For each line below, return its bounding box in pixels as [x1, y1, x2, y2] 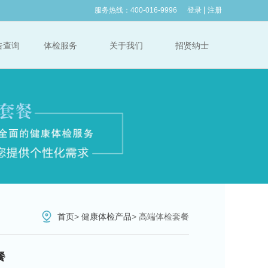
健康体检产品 [81, 211, 132, 221]
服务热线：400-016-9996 [95, 6, 177, 14]
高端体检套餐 [139, 211, 189, 221]
